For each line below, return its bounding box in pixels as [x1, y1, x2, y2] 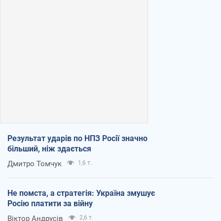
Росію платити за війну [7, 198, 93, 208]
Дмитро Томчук [7, 159, 62, 168]
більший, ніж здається [7, 144, 91, 153]
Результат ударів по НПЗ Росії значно [7, 133, 147, 143]
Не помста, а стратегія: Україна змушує [7, 188, 155, 198]
